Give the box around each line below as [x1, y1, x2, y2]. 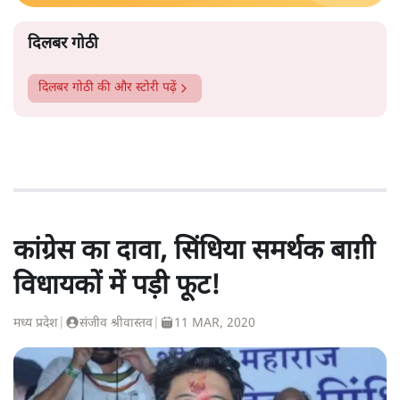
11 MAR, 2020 [174, 314, 255, 332]
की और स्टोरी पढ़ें [94, 79, 177, 96]
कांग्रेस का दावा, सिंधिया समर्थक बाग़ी [13, 234, 375, 270]
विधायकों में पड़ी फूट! [13, 269, 220, 304]
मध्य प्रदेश [13, 314, 58, 332]
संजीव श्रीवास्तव [79, 314, 153, 332]
